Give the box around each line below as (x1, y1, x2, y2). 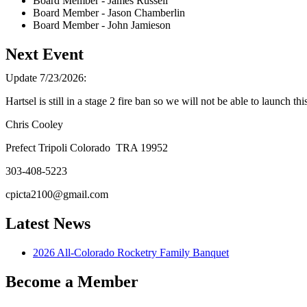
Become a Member (5, 272, 138, 291)
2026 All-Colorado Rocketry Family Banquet (33, 246, 229, 258)
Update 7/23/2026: (5, 71, 86, 84)
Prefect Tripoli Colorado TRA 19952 (5, 141, 168, 153)
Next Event (5, 45, 84, 63)
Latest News (5, 214, 90, 232)
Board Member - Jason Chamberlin (33, 7, 185, 19)
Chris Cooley (5, 118, 63, 130)
